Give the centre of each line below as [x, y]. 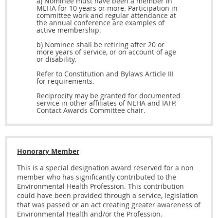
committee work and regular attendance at [106, 16]
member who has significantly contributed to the [97, 177]
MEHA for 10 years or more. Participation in [107, 8]
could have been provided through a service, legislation [108, 196]
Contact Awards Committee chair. [91, 110]
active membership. [69, 30]
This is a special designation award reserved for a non [105, 168]
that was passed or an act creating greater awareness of [109, 205]
